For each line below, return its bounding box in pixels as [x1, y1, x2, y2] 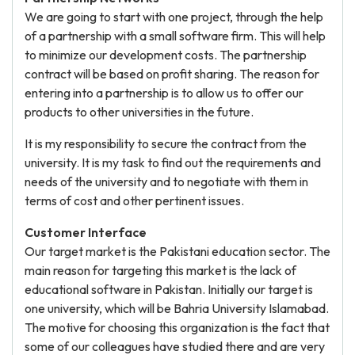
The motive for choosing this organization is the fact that [25, 319, 330, 335]
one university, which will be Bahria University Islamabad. [25, 300, 329, 316]
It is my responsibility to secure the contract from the [25, 136, 307, 151]
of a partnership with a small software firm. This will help [25, 28, 326, 44]
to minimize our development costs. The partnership [25, 47, 307, 63]
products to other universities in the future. [25, 104, 254, 120]
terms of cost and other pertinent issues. [25, 193, 244, 208]
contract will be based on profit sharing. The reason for [25, 66, 319, 82]
